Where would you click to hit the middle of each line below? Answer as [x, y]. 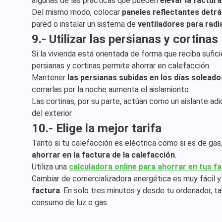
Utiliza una [50, 167]
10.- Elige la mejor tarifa [97, 128]
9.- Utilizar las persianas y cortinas [125, 39]
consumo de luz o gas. [70, 202]
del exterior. [52, 113]
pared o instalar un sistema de [85, 24]
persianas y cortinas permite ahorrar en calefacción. [121, 66]
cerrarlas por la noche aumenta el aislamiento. [111, 89]
